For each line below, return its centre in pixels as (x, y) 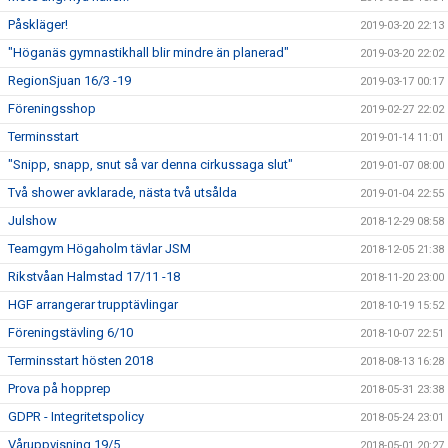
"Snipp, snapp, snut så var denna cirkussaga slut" (150, 164)
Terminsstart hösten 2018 (80, 360)
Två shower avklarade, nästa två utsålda (122, 192)
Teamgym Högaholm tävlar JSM (99, 248)
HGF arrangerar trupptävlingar (93, 304)
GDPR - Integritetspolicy (76, 416)
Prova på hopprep (59, 388)
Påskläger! (38, 24)
